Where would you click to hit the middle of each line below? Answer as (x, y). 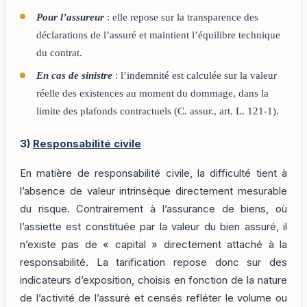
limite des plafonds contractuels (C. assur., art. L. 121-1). (157, 111)
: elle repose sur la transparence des (181, 17)
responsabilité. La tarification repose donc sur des (153, 262)
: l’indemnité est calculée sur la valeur (194, 75)
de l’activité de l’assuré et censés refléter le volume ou (153, 298)
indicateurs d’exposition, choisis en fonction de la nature (153, 280)
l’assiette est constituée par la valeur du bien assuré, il (153, 226)
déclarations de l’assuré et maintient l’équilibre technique (158, 35)
